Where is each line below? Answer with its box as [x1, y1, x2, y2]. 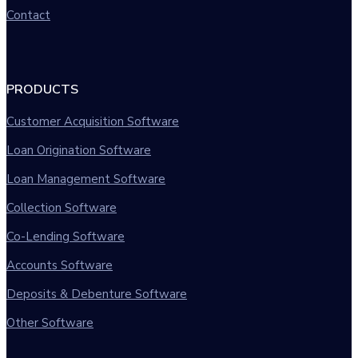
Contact [6, 6, 50, 23]
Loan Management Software [6, 170, 165, 187]
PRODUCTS [6, 80, 78, 98]
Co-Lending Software [6, 228, 125, 245]
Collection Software [6, 199, 117, 216]
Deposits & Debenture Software [6, 285, 187, 302]
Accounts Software [6, 257, 113, 273]
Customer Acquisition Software [6, 113, 179, 129]
